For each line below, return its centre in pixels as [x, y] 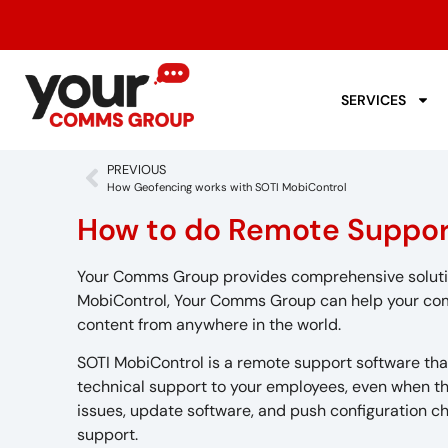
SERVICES [374, 100]
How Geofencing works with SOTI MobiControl [227, 187]
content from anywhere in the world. [209, 324]
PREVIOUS [137, 169]
